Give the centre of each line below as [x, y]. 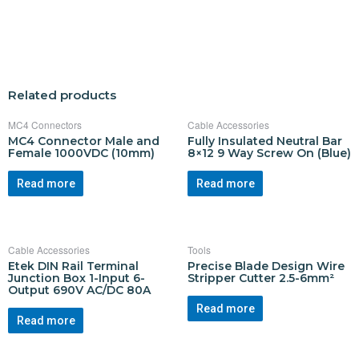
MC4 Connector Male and [84, 141]
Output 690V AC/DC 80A [79, 290]
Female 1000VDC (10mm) [81, 153]
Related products [62, 95]
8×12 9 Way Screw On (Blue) [269, 153]
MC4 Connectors [45, 125]
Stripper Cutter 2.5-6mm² [261, 278]
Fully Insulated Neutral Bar [265, 141]
